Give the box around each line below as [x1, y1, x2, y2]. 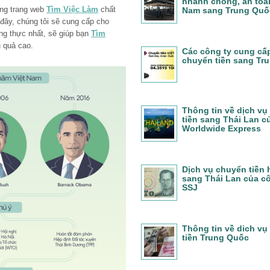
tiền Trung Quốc [182, 233, 249, 242]
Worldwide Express [182, 124, 261, 133]
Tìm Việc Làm [46, 4, 98, 14]
